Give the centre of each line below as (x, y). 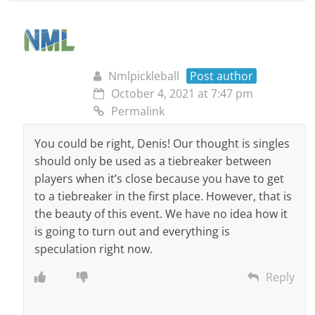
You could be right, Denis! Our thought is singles (162, 144)
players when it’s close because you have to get (160, 179)
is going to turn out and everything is (133, 232)
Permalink (138, 111)
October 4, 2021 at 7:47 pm (182, 94)
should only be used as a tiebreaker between (153, 161)
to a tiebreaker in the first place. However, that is (163, 197)
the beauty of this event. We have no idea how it (161, 214)
